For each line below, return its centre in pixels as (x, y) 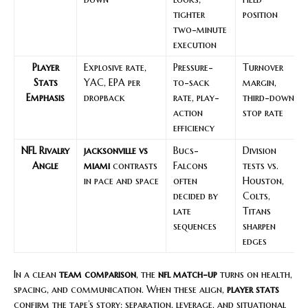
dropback (104, 97)
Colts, (256, 196)
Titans (257, 211)
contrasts (134, 165)
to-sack (191, 82)
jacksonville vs (116, 150)
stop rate (263, 112)
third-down (268, 97)
